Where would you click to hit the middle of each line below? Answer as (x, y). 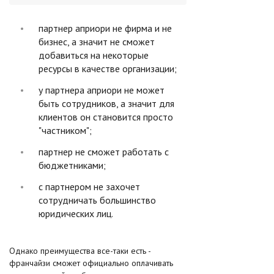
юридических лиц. (76, 213)
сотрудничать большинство (97, 200)
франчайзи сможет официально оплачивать (91, 263)
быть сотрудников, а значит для (106, 103)
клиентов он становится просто (106, 117)
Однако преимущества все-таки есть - (80, 250)
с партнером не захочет (89, 186)
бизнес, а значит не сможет (97, 41)
